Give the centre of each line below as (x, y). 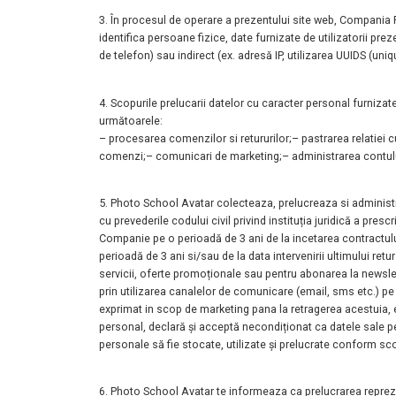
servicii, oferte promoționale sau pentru (199, 274)
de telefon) (128, 56)
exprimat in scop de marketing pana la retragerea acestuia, (246, 309)
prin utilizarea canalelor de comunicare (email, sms (228, 292)
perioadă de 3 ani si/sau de (168, 256)
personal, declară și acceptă (171, 327)
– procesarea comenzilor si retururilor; (195, 138)
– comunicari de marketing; (214, 156)
